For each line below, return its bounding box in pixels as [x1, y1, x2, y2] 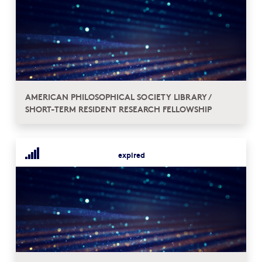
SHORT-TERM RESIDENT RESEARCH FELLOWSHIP [25, 102, 212, 115]
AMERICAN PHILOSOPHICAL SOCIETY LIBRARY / [25, 90, 211, 102]
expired [118, 149, 146, 160]
